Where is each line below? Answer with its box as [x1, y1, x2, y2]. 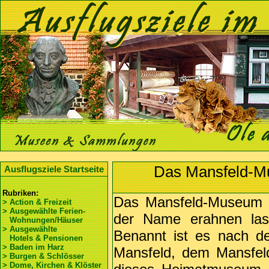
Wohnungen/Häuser [2, 216, 83, 225]
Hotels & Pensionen [2, 234, 83, 243]
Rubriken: [2, 189, 38, 198]
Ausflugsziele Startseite [4, 164, 104, 174]
